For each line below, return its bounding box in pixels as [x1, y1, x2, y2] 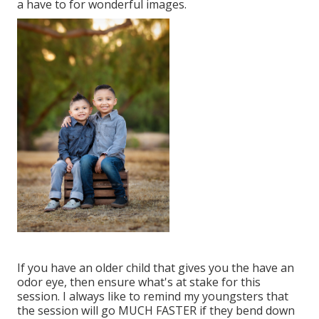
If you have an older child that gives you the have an [17, 259, 294, 276]
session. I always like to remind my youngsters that [17, 288, 288, 304]
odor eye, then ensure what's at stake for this [17, 273, 261, 290]
